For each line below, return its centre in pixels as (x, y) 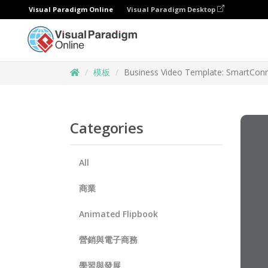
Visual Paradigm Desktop (172, 9)
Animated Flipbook (118, 214)
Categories (107, 128)
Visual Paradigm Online (71, 9)
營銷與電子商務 (108, 240)
